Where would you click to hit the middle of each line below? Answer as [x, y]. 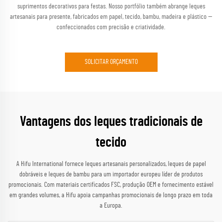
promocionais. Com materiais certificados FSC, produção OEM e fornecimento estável [111, 185]
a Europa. [111, 206]
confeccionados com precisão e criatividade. [111, 27]
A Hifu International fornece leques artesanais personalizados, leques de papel [111, 164]
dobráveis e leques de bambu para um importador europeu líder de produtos [111, 174]
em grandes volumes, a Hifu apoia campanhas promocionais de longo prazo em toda [111, 195]
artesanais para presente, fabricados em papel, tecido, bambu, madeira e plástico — [111, 17]
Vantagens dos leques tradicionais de [111, 122]
